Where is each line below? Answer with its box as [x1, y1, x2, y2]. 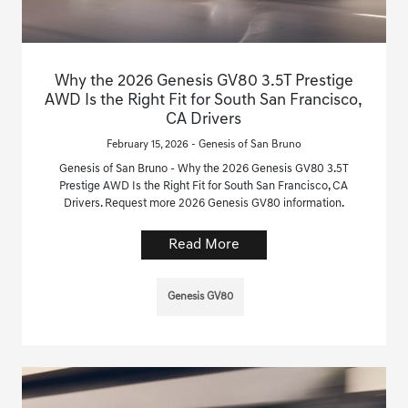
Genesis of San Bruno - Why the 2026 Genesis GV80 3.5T [58, 162, 349, 175]
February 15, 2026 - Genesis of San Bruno [106, 138, 301, 150]
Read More [168, 237, 240, 252]
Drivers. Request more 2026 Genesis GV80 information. [63, 197, 344, 209]
